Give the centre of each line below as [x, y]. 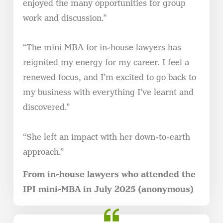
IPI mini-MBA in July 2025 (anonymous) [108, 189]
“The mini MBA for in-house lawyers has [102, 48]
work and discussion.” [64, 18]
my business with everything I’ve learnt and [108, 93]
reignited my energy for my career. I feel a [106, 63]
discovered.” [46, 108]
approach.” [43, 152]
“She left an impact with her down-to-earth [106, 137]
